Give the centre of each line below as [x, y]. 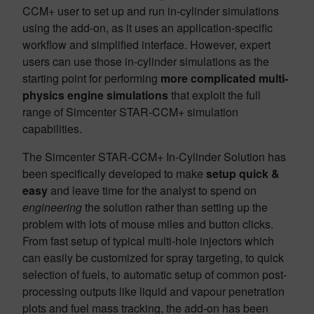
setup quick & [243, 173]
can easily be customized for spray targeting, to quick [153, 258]
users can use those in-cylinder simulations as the [146, 61]
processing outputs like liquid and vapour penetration [153, 291]
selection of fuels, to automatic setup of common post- [155, 274]
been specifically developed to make [114, 173]
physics [43, 95]
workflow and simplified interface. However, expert [146, 45]
